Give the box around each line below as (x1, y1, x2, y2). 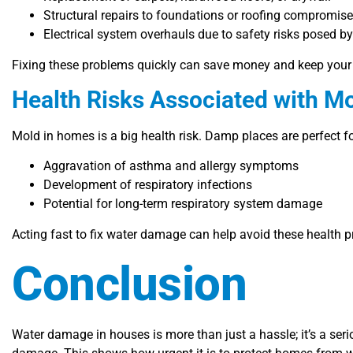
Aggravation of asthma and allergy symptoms (43, 158, 299, 174)
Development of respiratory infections (43, 177, 252, 193)
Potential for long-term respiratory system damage (43, 196, 322, 212)
